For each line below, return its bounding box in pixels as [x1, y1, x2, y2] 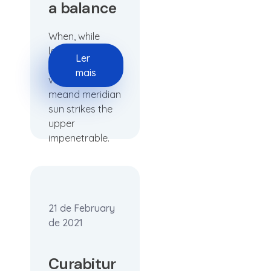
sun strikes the [48, 103, 113, 115]
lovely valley [48, 45, 102, 57]
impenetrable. [48, 132, 109, 144]
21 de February [48, 202, 115, 214]
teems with [48, 59, 97, 71]
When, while [48, 30, 100, 42]
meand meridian [48, 88, 121, 100]
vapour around [48, 74, 116, 86]
